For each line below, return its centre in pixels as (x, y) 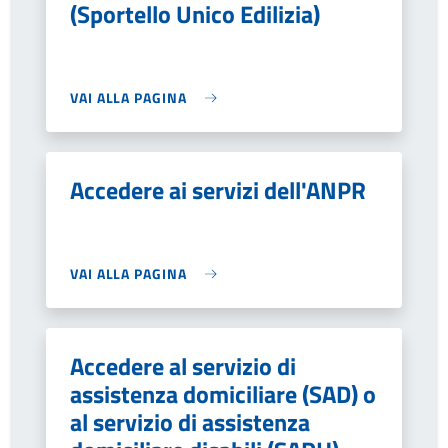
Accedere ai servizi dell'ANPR (218, 190)
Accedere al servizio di (183, 366)
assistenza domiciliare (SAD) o (223, 394)
